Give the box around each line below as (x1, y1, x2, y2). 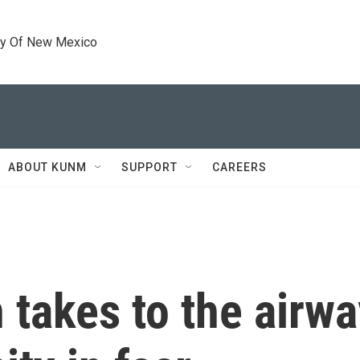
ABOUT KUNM (8, 161, 87, 174)
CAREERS (212, 161, 267, 174)
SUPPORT (121, 161, 178, 174)
